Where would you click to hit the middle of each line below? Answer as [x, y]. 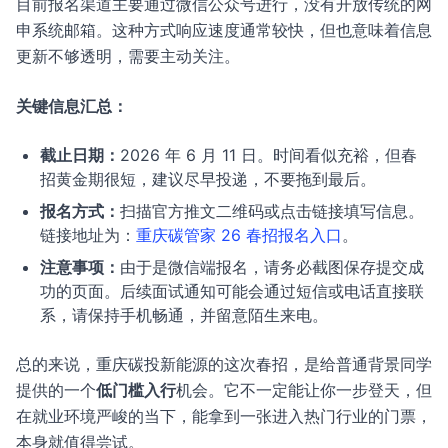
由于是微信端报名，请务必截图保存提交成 [272, 267]
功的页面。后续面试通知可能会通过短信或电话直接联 [232, 291]
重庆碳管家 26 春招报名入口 [239, 235]
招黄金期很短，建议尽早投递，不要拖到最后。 [208, 179]
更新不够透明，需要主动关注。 [128, 56]
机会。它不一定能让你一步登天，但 [304, 390]
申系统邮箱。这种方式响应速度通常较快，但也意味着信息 [224, 30]
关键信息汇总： [72, 106]
